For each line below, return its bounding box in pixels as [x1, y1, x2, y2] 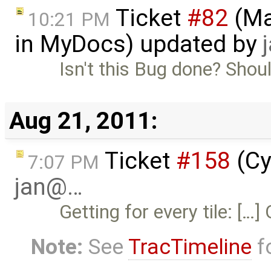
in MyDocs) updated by [15, 30, 263, 59]
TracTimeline [128, 234, 252, 260]
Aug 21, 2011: [8, 106, 157, 135]
